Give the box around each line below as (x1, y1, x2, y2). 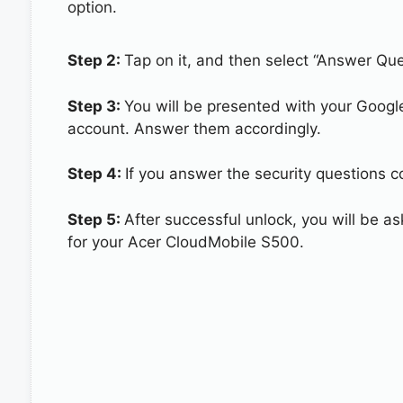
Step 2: (67, 51, 124, 69)
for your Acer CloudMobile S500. (67, 232, 304, 251)
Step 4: (67, 165, 125, 183)
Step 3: (67, 96, 124, 115)
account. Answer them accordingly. (67, 119, 321, 138)
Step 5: (67, 210, 124, 228)
